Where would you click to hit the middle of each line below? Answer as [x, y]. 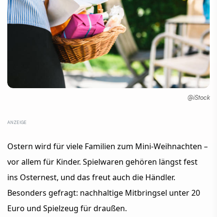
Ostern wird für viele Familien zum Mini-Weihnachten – [108, 147]
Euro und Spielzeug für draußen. [68, 209]
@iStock [199, 98]
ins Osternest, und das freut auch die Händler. [91, 178]
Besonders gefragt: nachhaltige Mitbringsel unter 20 [104, 193]
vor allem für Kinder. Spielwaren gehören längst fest [102, 162]
